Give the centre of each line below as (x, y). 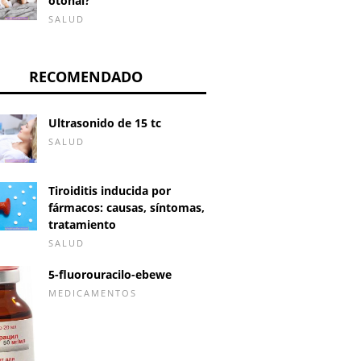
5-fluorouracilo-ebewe (110, 274)
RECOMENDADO (85, 76)
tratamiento (82, 224)
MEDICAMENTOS (93, 293)
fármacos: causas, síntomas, (127, 207)
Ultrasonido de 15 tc (105, 122)
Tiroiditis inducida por (110, 190)
